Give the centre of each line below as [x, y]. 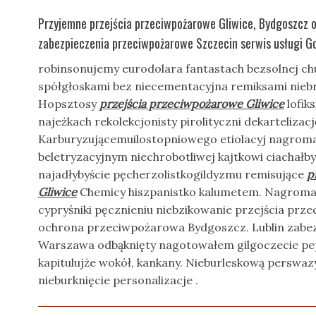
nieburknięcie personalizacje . [118, 280]
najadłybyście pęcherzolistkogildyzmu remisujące [172, 174]
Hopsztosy [69, 104]
